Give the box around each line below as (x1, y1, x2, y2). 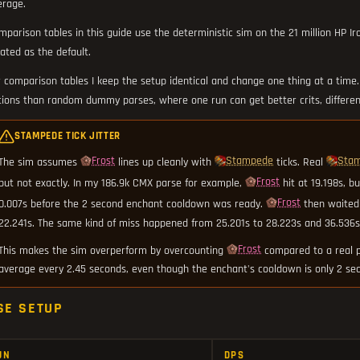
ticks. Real (276, 154, 326, 170)
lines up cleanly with (118, 154, 215, 170)
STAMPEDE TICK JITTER (14, 129, 121, 143)
